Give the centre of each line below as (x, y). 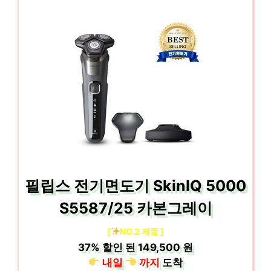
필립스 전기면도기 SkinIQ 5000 (135, 185)
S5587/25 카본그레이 (135, 208)
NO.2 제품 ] (142, 231)
